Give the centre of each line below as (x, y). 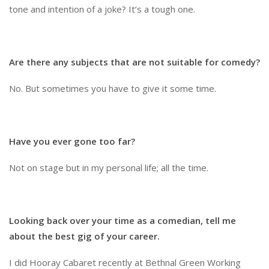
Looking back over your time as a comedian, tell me (122, 220)
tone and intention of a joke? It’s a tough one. (102, 9)
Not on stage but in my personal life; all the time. (109, 167)
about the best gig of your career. (84, 236)
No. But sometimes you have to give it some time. (113, 88)
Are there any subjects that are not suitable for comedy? (134, 62)
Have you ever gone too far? (72, 141)
